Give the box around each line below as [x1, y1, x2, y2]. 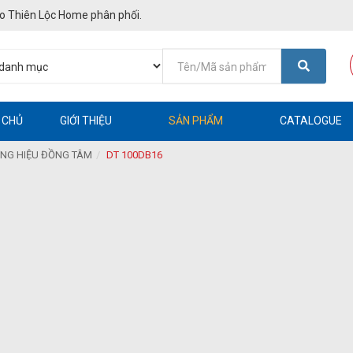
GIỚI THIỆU [60, 114, 112, 128]
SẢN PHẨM [169, 114, 223, 128]
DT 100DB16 [106, 149, 162, 162]
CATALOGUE [280, 114, 342, 128]
